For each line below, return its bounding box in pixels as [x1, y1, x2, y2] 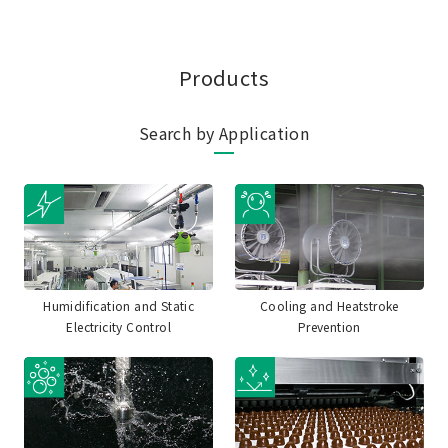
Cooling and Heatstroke [259, 297, 399, 315]
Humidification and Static [43, 297, 195, 315]
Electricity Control [66, 318, 171, 336]
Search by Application [138, 120, 310, 145]
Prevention [297, 318, 361, 336]
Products [178, 62, 270, 92]
